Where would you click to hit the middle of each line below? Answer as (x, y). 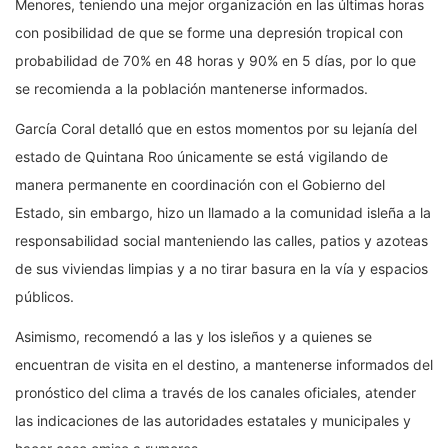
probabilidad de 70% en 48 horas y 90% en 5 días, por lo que (215, 61)
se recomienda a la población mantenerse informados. (191, 89)
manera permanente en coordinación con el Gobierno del (200, 185)
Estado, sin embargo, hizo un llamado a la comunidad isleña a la (223, 213)
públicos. (44, 297)
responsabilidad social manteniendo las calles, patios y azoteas (221, 241)
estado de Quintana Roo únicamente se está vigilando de (201, 157)
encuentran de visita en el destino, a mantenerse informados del (224, 365)
